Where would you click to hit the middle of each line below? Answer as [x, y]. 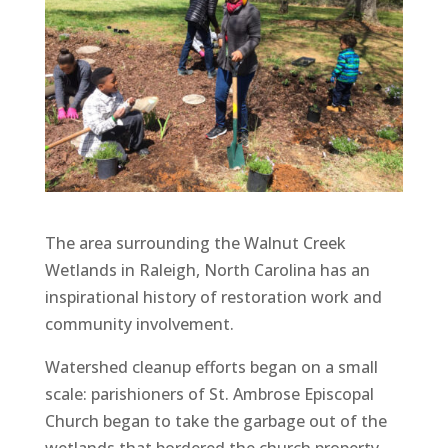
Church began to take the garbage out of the [215, 420]
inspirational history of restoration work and [213, 296]
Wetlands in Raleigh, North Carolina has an [207, 269]
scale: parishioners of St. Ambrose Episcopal [209, 393]
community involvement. [139, 323]
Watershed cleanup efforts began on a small [211, 366]
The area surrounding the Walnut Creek [195, 242]
